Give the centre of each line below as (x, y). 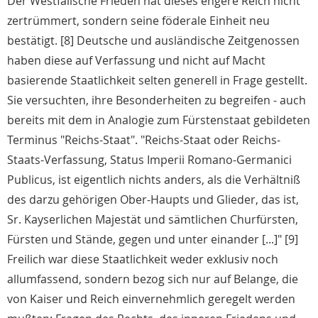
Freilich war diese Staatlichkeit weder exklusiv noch (143, 259)
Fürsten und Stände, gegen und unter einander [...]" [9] (153, 240)
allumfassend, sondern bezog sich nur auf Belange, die (153, 279)
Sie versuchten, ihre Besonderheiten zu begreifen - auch (157, 100)
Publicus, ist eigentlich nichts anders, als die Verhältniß (154, 180)
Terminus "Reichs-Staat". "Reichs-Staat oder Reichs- (144, 140)
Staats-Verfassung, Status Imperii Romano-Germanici (149, 160)
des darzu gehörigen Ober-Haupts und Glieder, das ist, (153, 200)
